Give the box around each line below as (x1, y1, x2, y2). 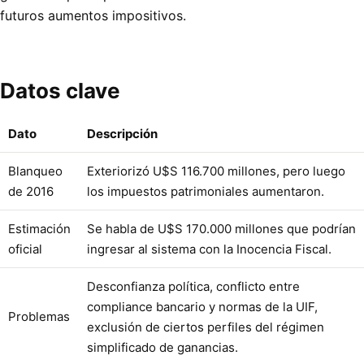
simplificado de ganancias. (87, 340, 238, 356)
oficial (8, 241, 42, 258)
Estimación (8, 221, 71, 237)
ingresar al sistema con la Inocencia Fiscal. (87, 241, 331, 258)
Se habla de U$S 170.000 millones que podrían (87, 221, 356, 237)
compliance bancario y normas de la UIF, (87, 299, 318, 315)
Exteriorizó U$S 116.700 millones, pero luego (87, 163, 345, 180)
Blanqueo (8, 163, 63, 180)
